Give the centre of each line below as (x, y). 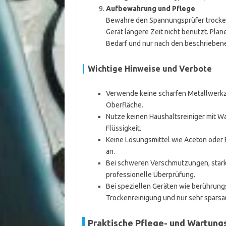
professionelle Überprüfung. (150, 175)
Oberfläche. (124, 105)
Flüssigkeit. (123, 128)
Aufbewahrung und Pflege (150, 9)
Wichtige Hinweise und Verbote (150, 69)
